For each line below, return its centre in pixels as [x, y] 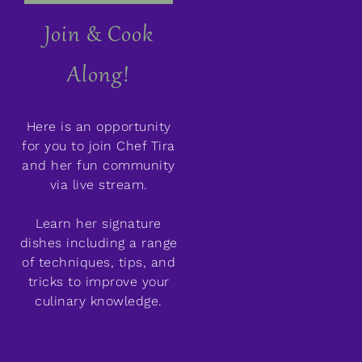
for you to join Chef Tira [99, 145]
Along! [99, 76]
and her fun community [99, 165]
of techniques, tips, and [99, 262]
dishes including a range [99, 242]
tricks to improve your [99, 281]
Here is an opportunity [99, 126]
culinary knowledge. [99, 301]
